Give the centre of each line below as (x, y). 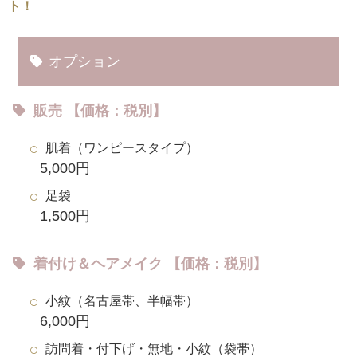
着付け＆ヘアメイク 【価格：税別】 (150, 264)
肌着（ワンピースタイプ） (122, 148)
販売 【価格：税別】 (100, 111)
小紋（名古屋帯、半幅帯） (122, 301)
